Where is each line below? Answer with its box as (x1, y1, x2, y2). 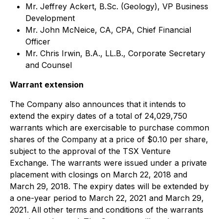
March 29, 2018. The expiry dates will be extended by (10, 181, 209, 191)
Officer (25, 37, 50, 46)
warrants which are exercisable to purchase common (10, 123, 209, 132)
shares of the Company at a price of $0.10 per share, (10, 134, 208, 144)
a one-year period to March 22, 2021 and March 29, (10, 193, 204, 203)
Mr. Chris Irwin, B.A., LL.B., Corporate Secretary (25, 48, 205, 58)
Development (25, 13, 75, 23)
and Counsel (25, 60, 72, 70)
